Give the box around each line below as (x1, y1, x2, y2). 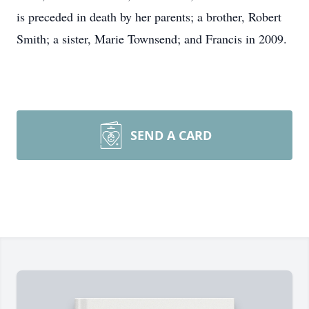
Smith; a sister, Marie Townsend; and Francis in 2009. (17, 30, 287, 47)
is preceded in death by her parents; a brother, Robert (17, 8, 281, 25)
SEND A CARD (130, 127, 212, 143)
